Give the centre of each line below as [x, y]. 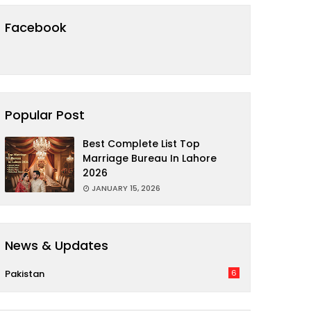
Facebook [36, 27]
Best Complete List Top [141, 144]
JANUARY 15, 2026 [126, 188]
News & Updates [57, 245]
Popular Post [45, 115]
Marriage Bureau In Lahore [150, 158]
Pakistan [25, 274]
